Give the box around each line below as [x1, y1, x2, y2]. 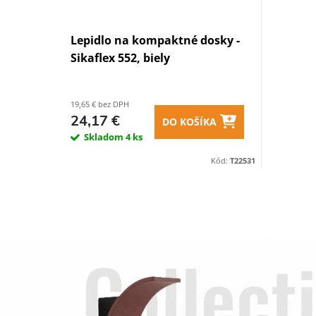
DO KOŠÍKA [162, 115, 217, 128]
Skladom [84, 130, 126, 143]
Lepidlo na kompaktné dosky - [71, 32, 240, 48]
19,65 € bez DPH [71, 99, 129, 109]
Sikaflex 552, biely [71, 50, 170, 66]
